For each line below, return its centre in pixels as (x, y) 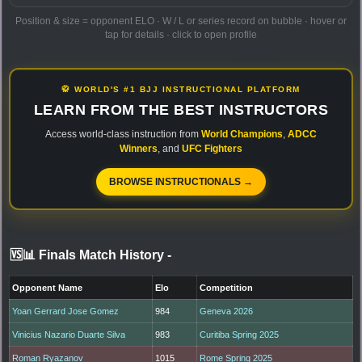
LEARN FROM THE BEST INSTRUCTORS (181, 109)
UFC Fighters (212, 148)
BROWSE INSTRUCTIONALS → (181, 181)
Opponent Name (48, 287)
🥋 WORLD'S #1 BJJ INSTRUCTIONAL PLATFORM (181, 89)
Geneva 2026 (227, 311)
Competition (227, 287)
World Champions (242, 134)
